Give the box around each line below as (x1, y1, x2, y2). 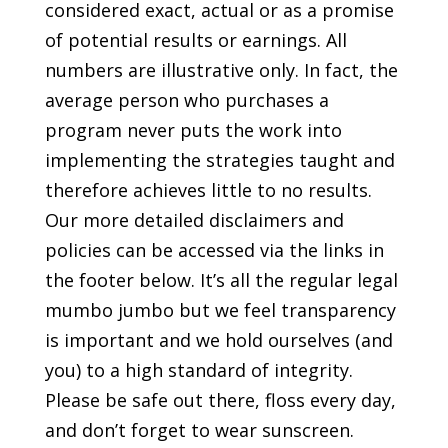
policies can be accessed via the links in (44, 237, 384, 262)
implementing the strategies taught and (44, 147, 395, 172)
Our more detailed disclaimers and (44, 207, 344, 232)
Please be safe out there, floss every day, (44, 387, 396, 412)
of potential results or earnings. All (44, 27, 347, 52)
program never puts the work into (44, 117, 342, 142)
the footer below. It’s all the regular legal (44, 267, 398, 292)
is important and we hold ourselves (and (44, 327, 393, 352)
